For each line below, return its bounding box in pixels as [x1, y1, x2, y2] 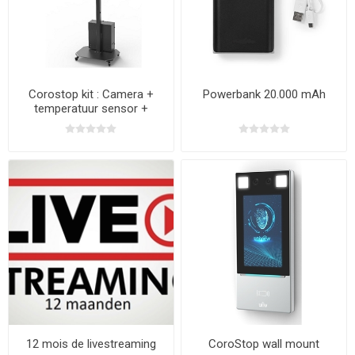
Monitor [71, 116, 112, 131]
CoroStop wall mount [208, 336, 320, 351]
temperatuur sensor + [33, 101, 148, 116]
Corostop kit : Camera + [28, 87, 154, 102]
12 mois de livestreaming [25, 336, 156, 351]
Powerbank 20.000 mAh [202, 87, 326, 102]
